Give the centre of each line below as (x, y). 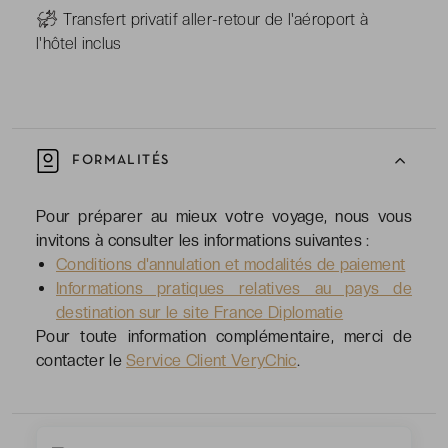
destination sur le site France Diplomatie (200, 312)
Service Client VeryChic (211, 360)
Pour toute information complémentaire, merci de (224, 336)
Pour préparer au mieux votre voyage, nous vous (224, 216)
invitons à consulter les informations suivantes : (203, 240)
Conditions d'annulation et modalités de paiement (231, 264)
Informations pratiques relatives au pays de (234, 288)
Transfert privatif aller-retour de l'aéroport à (216, 19)
